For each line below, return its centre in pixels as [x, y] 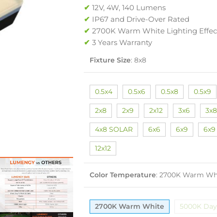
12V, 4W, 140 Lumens [129, 8]
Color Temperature [123, 175]
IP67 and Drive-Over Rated [141, 19]
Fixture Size [110, 60]
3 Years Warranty [121, 43]
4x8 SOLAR [114, 130]
